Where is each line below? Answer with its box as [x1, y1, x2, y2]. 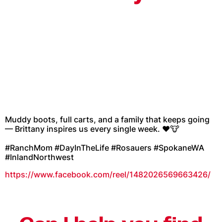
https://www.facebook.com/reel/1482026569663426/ [5, 169, 211, 179]
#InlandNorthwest [5, 152, 74, 162]
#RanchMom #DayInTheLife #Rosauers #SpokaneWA [5, 142, 204, 153]
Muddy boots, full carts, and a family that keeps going [5, 114, 210, 124]
